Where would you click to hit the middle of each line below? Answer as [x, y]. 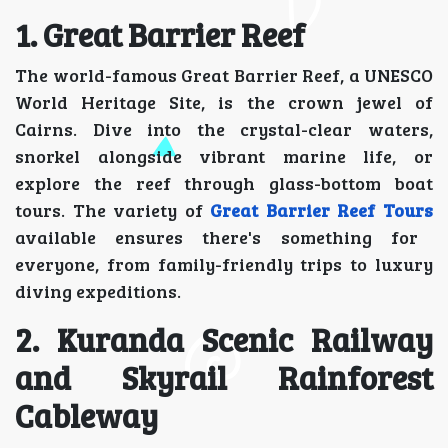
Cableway [86, 416]
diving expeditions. [98, 291]
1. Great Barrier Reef [160, 35]
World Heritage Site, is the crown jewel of [224, 102]
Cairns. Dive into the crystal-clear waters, [224, 129]
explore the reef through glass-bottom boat [224, 183]
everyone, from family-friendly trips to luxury [224, 264]
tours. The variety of [113, 210]
